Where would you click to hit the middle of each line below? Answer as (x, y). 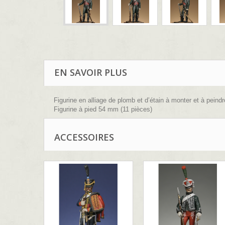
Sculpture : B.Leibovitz (87, 128)
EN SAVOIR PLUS (91, 73)
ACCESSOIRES (84, 137)
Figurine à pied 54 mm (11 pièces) (103, 109)
